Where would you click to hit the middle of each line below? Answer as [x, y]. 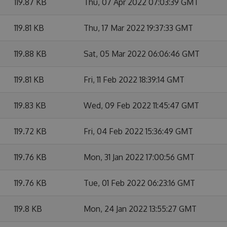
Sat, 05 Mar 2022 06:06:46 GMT [142, 54]
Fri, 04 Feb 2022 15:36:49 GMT [138, 131]
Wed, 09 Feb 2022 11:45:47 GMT [141, 105]
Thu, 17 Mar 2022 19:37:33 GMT [138, 28]
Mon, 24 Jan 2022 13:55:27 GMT [140, 209]
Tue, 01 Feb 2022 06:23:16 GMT [139, 183]
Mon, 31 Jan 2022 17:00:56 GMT [139, 157]
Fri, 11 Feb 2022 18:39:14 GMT [134, 80]
